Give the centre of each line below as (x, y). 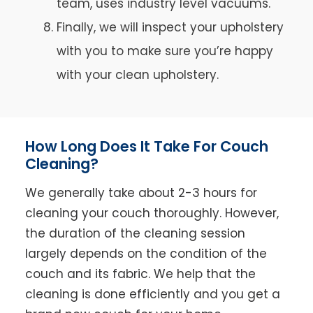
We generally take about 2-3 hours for (141, 192)
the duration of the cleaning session (135, 233)
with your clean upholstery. (137, 74)
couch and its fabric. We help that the (140, 274)
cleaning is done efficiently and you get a (152, 294)
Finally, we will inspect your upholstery (170, 27)
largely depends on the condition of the (146, 253)
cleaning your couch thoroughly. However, (152, 213)
